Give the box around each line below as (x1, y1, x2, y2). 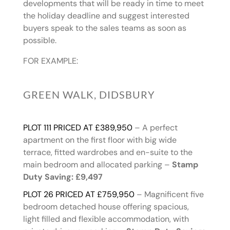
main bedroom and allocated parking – (23, 159, 172, 170)
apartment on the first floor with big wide (23, 135, 177, 146)
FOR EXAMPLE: (23, 55, 78, 67)
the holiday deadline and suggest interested (23, 10, 189, 22)
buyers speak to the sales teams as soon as (23, 23, 186, 34)
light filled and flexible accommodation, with (23, 214, 189, 225)
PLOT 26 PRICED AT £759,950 (23, 189, 135, 200)
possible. (23, 35, 56, 46)
